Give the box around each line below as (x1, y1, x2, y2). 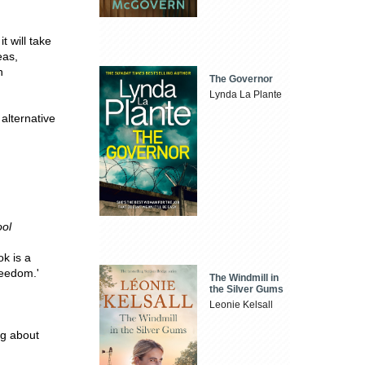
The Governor (209, 73, 274, 86)
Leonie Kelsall (209, 298, 274, 310)
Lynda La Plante (209, 89, 283, 101)
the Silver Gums (209, 283, 284, 295)
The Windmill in (209, 271, 279, 284)
